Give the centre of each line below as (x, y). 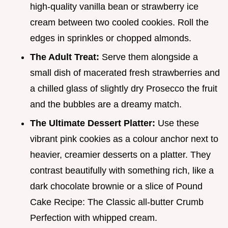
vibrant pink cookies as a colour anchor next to (124, 139)
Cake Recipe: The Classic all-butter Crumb (117, 202)
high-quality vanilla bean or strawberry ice (114, 7)
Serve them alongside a (150, 57)
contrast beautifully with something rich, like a (122, 170)
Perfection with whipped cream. (94, 218)
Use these (178, 123)
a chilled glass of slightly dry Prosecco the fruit (124, 88)
